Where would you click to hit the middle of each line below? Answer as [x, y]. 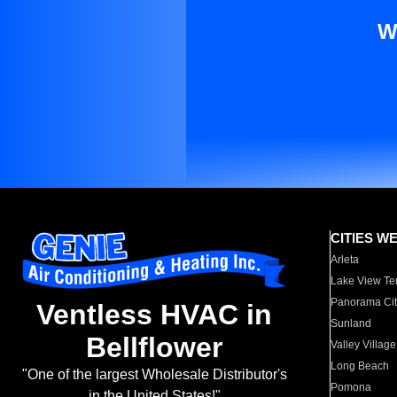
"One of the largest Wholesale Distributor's [154, 375]
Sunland [351, 323]
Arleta [345, 260]
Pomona [351, 387]
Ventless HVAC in [154, 315]
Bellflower [154, 348]
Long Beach [360, 366]
